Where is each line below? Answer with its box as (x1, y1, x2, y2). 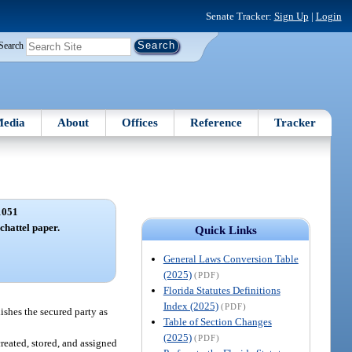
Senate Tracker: (205, 9, 274, 22)
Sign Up (273, 9, 309, 22)
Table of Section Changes (163, 315, 272, 328)
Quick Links (194, 223, 257, 236)
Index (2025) (163, 299, 218, 312)
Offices (121, 115, 158, 129)
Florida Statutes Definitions (163, 284, 280, 296)
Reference (190, 115, 243, 129)
